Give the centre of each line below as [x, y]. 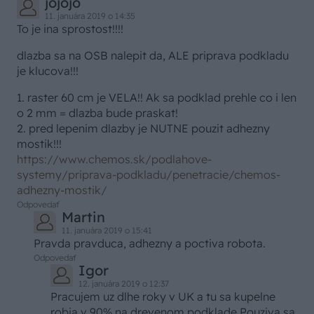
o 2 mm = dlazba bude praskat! [97, 113]
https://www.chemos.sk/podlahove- [114, 159]
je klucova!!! [48, 71]
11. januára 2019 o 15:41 [107, 231]
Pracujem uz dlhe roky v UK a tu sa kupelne [163, 297]
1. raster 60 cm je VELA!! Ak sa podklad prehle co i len [157, 98]
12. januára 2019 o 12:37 [124, 284]
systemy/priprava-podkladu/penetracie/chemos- [149, 175]
